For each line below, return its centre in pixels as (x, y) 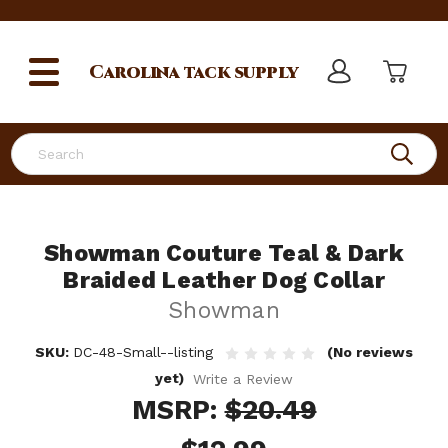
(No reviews (370, 352)
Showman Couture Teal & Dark (224, 253)
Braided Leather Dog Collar (224, 280)
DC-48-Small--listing (143, 352)
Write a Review (243, 378)
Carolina (134, 72)
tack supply (239, 72)
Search (34, 143)
